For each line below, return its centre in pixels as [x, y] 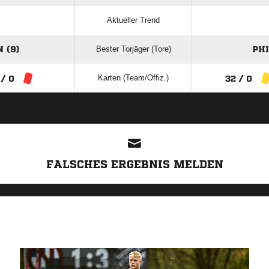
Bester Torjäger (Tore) [133, 49]
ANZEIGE [134, 118]
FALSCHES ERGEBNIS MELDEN [134, 164]
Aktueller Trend [133, 20]
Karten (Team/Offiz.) [133, 78]
